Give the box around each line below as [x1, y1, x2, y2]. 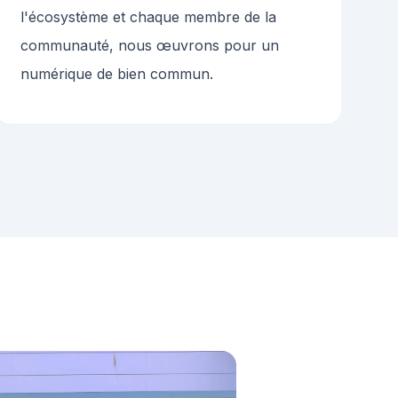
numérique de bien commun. [20, 65, 213, 84]
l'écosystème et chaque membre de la [20, 8, 276, 27]
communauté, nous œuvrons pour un [20, 36, 279, 55]
